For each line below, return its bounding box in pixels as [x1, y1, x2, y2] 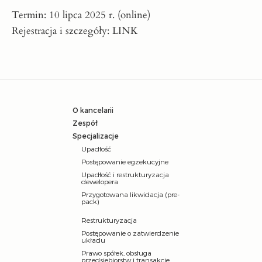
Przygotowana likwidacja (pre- [81, 190, 180, 199]
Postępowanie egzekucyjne [81, 157, 168, 166]
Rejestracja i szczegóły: [12, 24, 112, 38]
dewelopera [81, 177, 118, 186]
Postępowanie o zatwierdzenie [81, 229, 179, 237]
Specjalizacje [73, 132, 119, 140]
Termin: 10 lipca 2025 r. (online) [12, 8, 150, 22]
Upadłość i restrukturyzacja [81, 170, 169, 179]
